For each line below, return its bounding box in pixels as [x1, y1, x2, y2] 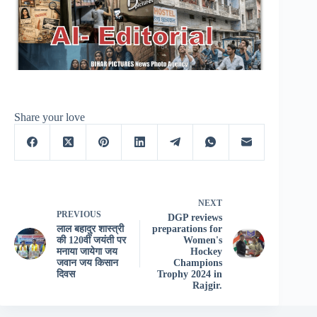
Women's [183, 234, 223, 246]
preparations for [152, 223, 223, 234]
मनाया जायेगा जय [57, 246, 117, 257]
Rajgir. [192, 279, 223, 291]
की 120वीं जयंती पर [57, 234, 126, 246]
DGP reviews [168, 212, 223, 223]
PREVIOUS [57, 209, 101, 219]
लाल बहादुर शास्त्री [57, 223, 124, 234]
